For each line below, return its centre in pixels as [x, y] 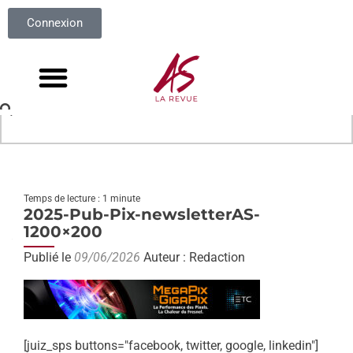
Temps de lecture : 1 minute [82, 199]
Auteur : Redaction [193, 257]
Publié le [49, 257]
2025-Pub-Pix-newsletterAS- [142, 214]
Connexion [55, 23]
